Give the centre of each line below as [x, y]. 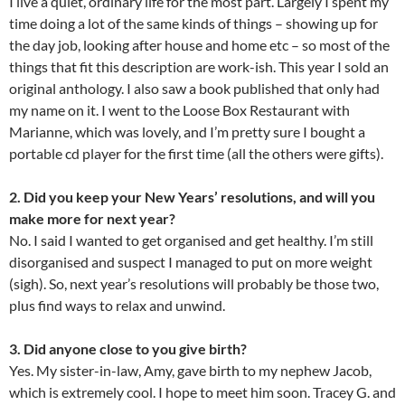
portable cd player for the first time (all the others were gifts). [196, 154]
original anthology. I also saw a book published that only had [194, 89]
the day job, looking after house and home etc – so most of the [199, 45]
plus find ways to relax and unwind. [117, 306]
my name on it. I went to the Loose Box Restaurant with [179, 110]
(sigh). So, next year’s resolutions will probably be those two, [194, 284]
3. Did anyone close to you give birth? [128, 349]
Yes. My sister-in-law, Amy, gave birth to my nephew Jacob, [190, 371]
